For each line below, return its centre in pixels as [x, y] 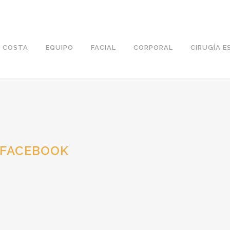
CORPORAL [153, 47]
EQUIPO [60, 47]
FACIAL [103, 47]
